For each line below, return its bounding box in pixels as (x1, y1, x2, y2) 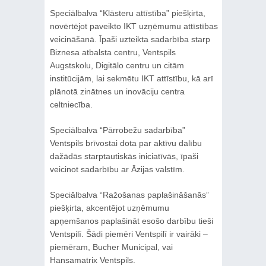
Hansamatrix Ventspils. (49, 255, 135, 265)
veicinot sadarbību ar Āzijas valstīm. (49, 164, 185, 174)
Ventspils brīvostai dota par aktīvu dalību (49, 138, 202, 148)
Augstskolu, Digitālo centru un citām (49, 60, 184, 70)
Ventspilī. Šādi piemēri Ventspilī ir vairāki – (49, 229, 208, 239)
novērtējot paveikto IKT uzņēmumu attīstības (49, 21, 218, 31)
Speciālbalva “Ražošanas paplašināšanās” (49, 189, 209, 199)
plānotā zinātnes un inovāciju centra (49, 86, 185, 96)
